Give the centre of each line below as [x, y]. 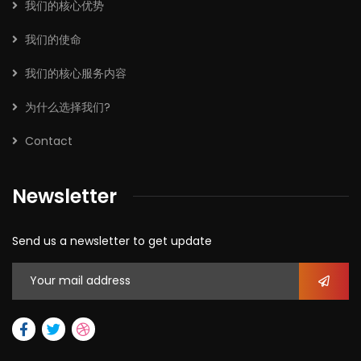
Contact [49, 141]
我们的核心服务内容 [76, 73]
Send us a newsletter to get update [112, 241]
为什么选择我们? [68, 107]
